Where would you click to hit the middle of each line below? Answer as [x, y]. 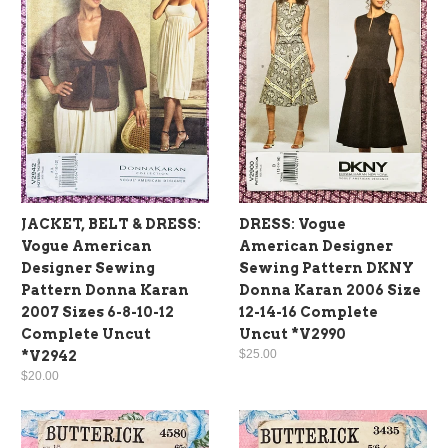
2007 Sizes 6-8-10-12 [97, 312]
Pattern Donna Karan [105, 290]
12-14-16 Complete [308, 312]
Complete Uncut [86, 334]
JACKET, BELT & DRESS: [111, 224]
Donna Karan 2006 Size [330, 290]
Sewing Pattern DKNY [326, 268]
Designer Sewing [88, 268]
